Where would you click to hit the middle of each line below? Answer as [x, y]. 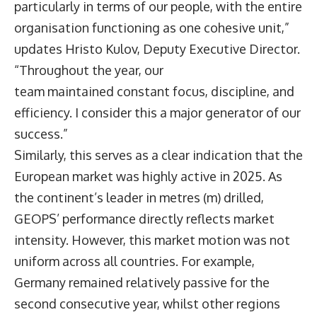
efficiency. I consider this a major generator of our [157, 113]
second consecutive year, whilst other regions [147, 304]
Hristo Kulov [101, 49]
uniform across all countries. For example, [134, 261]
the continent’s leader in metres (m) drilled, [139, 198]
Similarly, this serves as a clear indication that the [158, 155]
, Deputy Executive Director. [220, 49]
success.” [42, 134]
